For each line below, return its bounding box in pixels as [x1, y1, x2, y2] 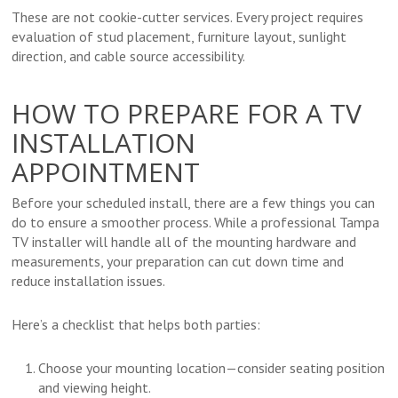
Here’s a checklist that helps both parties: [12, 315, 261, 334]
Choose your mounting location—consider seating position [38, 359, 386, 378]
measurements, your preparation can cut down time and [12, 252, 345, 271]
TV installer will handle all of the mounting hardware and [12, 233, 357, 251]
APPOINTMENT [12, 154, 201, 191]
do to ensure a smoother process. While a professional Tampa [12, 213, 380, 232]
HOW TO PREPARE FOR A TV [12, 95, 362, 132]
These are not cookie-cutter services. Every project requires [12, 8, 364, 27]
